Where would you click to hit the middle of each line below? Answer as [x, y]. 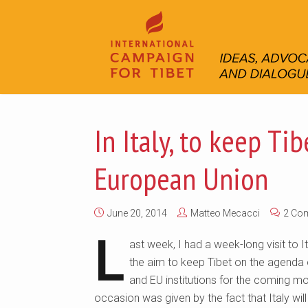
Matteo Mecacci [225, 213]
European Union [181, 178]
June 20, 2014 [137, 213]
